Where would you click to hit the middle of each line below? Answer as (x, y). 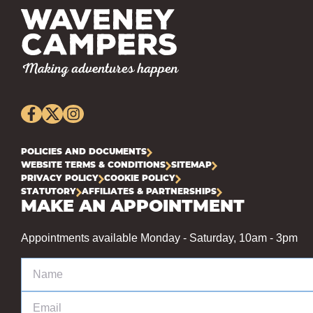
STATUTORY (49, 192)
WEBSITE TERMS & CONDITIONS (93, 165)
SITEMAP (191, 165)
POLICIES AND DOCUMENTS (84, 152)
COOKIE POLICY (140, 179)
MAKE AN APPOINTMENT (133, 207)
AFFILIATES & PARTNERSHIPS (149, 192)
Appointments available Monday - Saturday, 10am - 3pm (159, 238)
